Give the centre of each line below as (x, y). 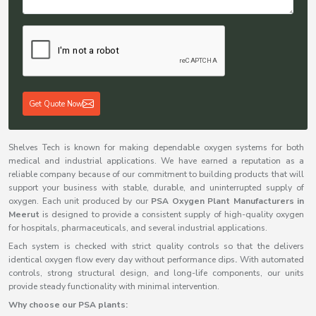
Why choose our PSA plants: (68, 305)
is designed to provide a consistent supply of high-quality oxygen (172, 215)
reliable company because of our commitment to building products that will (156, 175)
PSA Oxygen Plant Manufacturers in (227, 201)
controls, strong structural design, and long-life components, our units (156, 273)
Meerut (24, 215)
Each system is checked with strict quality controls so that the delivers (156, 247)
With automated (272, 260)
